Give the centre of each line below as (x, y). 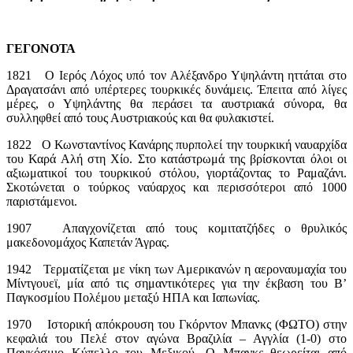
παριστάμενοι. (42, 201)
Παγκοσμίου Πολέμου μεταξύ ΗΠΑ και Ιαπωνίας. (133, 297)
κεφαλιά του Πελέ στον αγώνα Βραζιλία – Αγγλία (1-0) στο (176, 338)
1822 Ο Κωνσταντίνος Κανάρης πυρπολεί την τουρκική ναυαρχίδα (176, 144)
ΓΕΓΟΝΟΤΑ (41, 48)
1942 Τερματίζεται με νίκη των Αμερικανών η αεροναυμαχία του (176, 269)
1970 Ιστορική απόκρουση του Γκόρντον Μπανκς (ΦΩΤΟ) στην (176, 324)
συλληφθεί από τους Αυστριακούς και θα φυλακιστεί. (140, 117)
